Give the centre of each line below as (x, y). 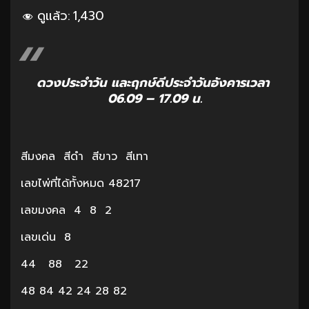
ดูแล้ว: (54, 16)
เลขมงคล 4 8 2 (66, 210)
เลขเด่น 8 (46, 237)
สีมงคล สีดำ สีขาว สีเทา (84, 156)
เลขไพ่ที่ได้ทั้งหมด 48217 (87, 183)
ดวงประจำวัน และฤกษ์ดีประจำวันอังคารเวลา (154, 82)
